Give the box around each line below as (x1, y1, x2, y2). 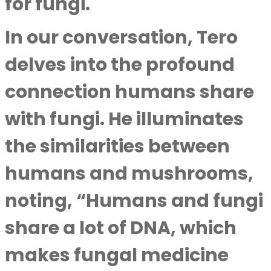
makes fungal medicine (5, 243, 229, 268)
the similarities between (5, 134, 230, 159)
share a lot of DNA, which (5, 215, 237, 241)
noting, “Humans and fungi (5, 188, 263, 214)
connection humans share (5, 79, 254, 105)
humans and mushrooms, (5, 161, 253, 186)
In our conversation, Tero (5, 25, 238, 50)
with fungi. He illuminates (5, 106, 244, 132)
